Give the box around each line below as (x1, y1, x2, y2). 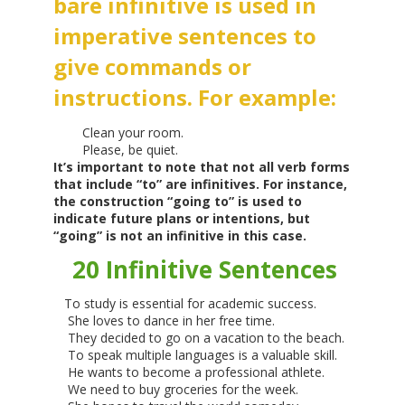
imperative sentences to (52, 21, 316, 52)
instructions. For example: (52, 82, 336, 113)
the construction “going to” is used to (52, 193, 302, 211)
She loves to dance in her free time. (52, 312, 275, 330)
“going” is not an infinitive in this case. (52, 227, 306, 245)
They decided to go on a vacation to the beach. (52, 329, 344, 347)
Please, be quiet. (52, 141, 178, 159)
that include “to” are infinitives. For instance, (52, 175, 347, 193)
